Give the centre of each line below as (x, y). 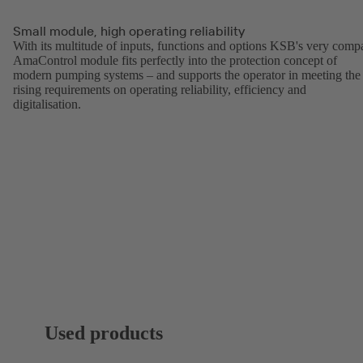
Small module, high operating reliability (129, 31)
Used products (104, 333)
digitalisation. (47, 105)
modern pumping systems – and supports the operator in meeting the (187, 75)
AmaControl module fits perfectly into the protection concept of (175, 61)
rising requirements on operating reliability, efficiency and (160, 90)
